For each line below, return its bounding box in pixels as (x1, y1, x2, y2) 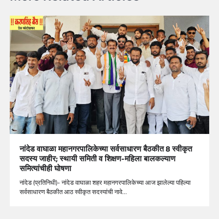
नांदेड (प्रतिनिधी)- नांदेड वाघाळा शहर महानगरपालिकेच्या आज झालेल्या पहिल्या (20, 177, 191, 188)
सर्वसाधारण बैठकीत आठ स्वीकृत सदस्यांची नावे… (20, 187, 127, 197)
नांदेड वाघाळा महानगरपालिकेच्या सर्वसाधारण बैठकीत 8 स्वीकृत (20, 143, 192, 155)
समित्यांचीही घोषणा (20, 162, 71, 175)
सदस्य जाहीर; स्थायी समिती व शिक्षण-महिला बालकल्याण (20, 153, 175, 165)
